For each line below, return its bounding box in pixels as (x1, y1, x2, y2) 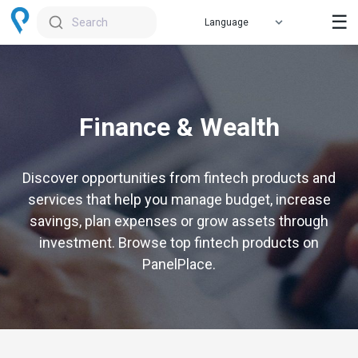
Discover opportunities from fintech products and (22, 169, 336, 186)
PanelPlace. (142, 256, 216, 272)
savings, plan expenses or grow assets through (30, 213, 328, 229)
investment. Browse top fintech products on (39, 234, 319, 251)
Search (71, 16, 108, 29)
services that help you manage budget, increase (27, 191, 331, 208)
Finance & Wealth (78, 112, 280, 142)
